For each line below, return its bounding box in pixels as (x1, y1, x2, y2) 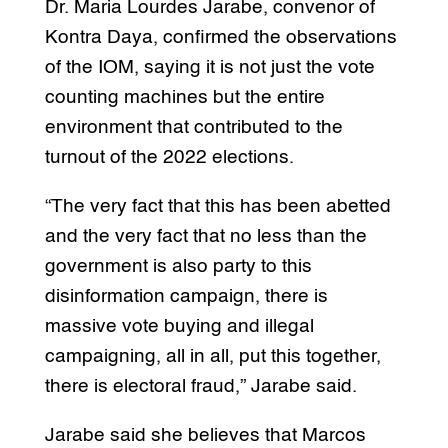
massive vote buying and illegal (44, 317, 314, 337)
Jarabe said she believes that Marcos (44, 426, 366, 446)
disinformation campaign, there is (44, 287, 328, 307)
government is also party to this (44, 257, 312, 277)
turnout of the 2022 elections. (44, 148, 294, 168)
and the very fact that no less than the (44, 227, 367, 247)
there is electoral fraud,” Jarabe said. (44, 377, 357, 397)
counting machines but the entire (44, 88, 325, 108)
